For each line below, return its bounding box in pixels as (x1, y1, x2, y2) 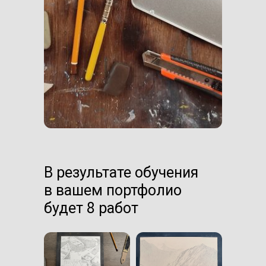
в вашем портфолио (44, 181, 182, 199)
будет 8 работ (44, 199, 138, 217)
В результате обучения (44, 163, 198, 181)
